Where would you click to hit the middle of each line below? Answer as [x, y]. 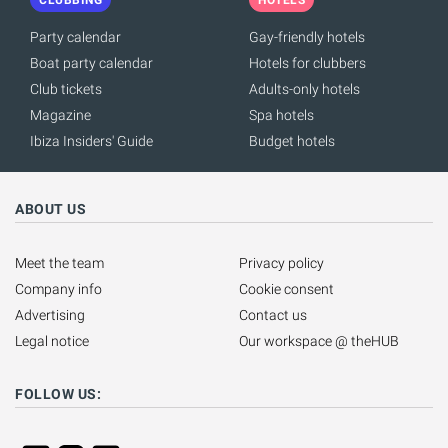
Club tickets [66, 88]
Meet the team [59, 262]
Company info [58, 288]
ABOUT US [50, 208]
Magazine [60, 114]
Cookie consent [286, 288]
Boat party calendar [91, 62]
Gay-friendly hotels [307, 36]
